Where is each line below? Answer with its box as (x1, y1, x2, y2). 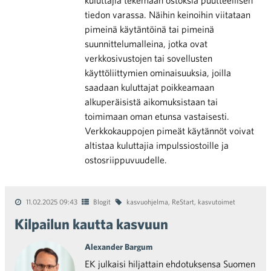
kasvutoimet (198, 197, 235, 206)
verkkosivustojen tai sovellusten (85, 53, 212, 64)
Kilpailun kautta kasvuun (15, 215, 168, 232)
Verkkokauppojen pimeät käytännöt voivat (85, 125, 254, 136)
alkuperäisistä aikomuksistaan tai (85, 96, 218, 107)
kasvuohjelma (126, 197, 168, 206)
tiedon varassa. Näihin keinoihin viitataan (85, 9, 250, 20)
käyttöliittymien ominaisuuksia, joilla (85, 67, 231, 78)
